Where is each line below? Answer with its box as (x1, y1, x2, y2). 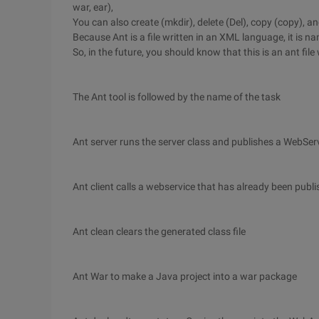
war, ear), (73, 1, 113, 13)
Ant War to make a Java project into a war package (73, 271, 297, 282)
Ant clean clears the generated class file (73, 226, 246, 237)
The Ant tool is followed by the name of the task (73, 91, 281, 103)
